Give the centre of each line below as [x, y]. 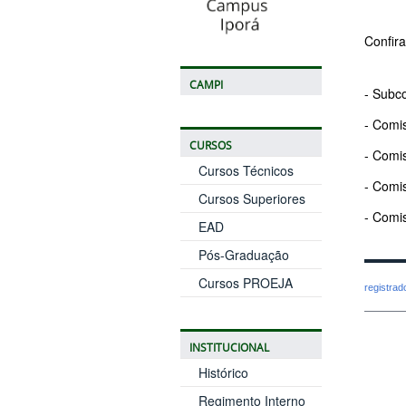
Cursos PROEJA [245, 282]
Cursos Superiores [251, 198]
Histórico [223, 372]
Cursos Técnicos [246, 170]
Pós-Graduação [243, 254]
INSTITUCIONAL [229, 347]
